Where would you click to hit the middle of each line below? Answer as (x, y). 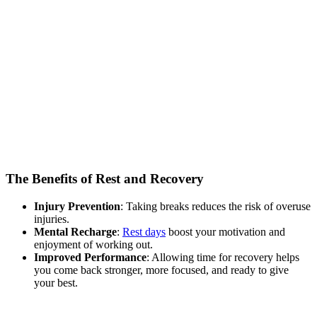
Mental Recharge (75, 231)
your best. (56, 282)
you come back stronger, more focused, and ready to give (161, 270)
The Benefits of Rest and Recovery (105, 179)
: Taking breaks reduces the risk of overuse (215, 206)
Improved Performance (90, 257)
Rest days (144, 231)
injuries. (52, 219)
